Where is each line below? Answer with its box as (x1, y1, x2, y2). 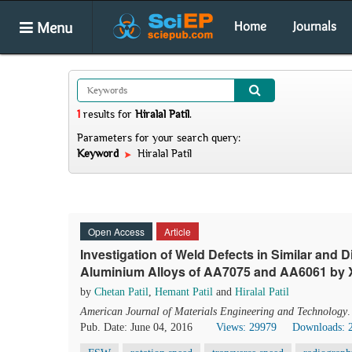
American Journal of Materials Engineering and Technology (80, 306, 347, 317)
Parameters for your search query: (77, 131, 240, 144)
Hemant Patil (155, 286, 213, 298)
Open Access (88, 225, 145, 238)
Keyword (77, 147, 122, 159)
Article (164, 225, 191, 238)
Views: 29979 (216, 321, 277, 333)
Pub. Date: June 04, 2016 (80, 321, 192, 333)
